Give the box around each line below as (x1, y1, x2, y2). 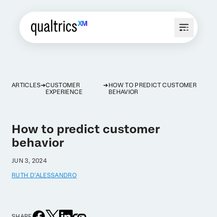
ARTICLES (12, 82, 41, 89)
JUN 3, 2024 (12, 157, 47, 164)
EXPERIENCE (46, 89, 82, 95)
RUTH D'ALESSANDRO (12, 172, 77, 179)
